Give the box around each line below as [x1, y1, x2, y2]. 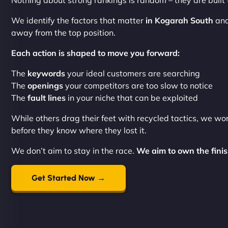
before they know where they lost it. [11, 125, 147, 135]
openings [27, 80, 63, 91]
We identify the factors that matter [11, 15, 144, 25]
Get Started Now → [32, 173, 105, 183]
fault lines [27, 93, 66, 103]
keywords [27, 68, 65, 78]
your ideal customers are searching [65, 68, 200, 78]
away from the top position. [11, 27, 116, 38]
